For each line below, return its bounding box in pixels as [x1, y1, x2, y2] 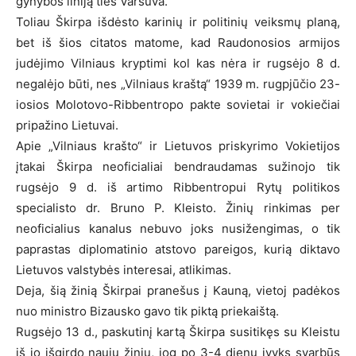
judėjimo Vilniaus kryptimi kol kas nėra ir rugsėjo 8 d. [16, 55, 340, 71]
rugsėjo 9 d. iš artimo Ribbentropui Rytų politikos [16, 179, 340, 195]
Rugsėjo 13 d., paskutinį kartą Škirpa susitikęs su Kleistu [16, 323, 340, 339]
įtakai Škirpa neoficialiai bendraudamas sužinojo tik [16, 158, 340, 174]
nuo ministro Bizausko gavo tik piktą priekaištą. [16, 303, 279, 319]
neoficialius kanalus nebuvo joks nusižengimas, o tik [16, 220, 340, 236]
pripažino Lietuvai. [16, 117, 118, 133]
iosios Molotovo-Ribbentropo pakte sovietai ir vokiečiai [16, 96, 340, 112]
